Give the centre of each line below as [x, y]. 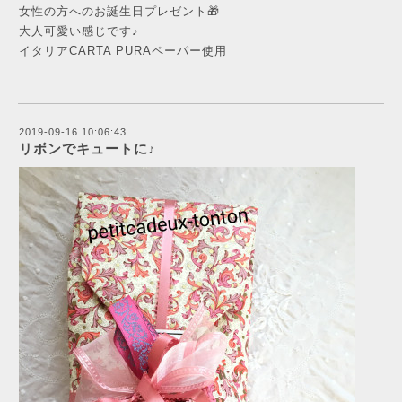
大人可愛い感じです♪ [79, 31]
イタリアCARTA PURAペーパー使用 [123, 51]
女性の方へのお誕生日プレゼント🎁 [119, 11]
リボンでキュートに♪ [87, 149]
